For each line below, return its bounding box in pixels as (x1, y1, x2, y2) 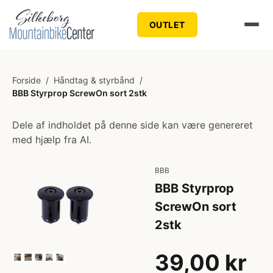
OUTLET (149, 19, 185, 30)
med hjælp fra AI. (12, 133, 91, 146)
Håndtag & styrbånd (54, 75, 135, 85)
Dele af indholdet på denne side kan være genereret (12, 119, 253, 131)
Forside (12, 75, 41, 85)
